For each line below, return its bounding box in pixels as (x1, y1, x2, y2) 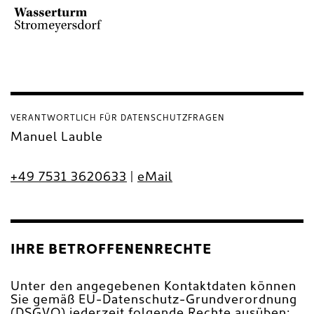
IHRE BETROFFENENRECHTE (11, 243, 212, 257)
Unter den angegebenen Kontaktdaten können (11, 280, 296, 294)
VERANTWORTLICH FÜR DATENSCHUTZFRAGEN (11, 114, 225, 123)
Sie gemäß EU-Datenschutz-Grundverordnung (11, 293, 297, 307)
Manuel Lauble (11, 130, 103, 144)
